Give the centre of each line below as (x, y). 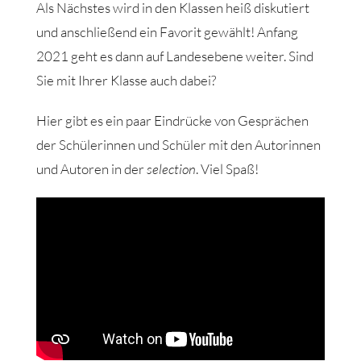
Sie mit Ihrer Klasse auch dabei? (126, 80)
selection (171, 168)
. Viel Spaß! (227, 168)
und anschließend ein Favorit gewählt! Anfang (167, 31)
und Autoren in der (91, 168)
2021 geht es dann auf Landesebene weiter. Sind (174, 56)
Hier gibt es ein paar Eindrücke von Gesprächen (172, 120)
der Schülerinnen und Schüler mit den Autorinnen (178, 144)
